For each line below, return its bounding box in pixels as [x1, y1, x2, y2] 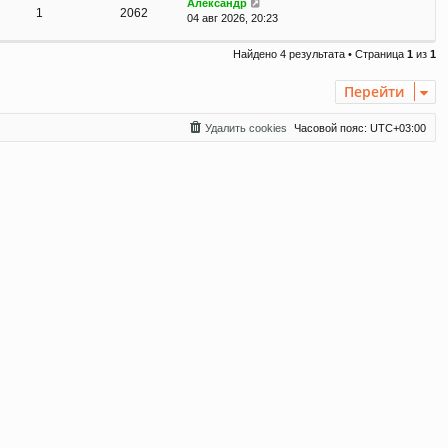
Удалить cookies [205, 121, 287, 134]
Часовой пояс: [294, 121, 370, 134]
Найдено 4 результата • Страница [233, 47, 407, 60]
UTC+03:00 [370, 121, 426, 134]
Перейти [344, 81, 404, 101]
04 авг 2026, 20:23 [187, 11, 278, 24]
